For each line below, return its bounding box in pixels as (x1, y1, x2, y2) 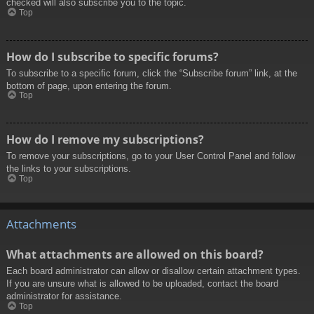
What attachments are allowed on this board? (6, 247, 264, 263)
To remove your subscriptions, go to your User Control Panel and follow (6, 151, 295, 162)
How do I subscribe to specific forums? (6, 48, 219, 64)
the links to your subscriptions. (6, 163, 131, 175)
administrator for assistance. (6, 291, 122, 302)
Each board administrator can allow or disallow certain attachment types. (6, 266, 301, 277)
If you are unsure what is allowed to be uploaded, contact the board (6, 278, 278, 289)
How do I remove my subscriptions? (6, 132, 204, 148)
